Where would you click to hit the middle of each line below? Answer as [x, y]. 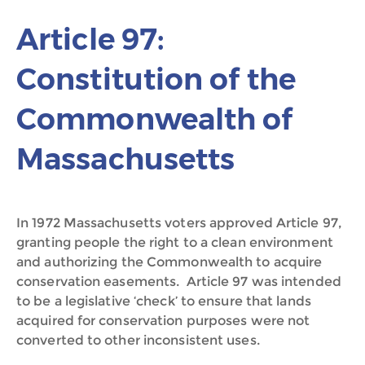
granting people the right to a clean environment [175, 242]
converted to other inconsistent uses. [138, 340]
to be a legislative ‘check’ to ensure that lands [164, 301]
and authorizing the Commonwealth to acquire [169, 262]
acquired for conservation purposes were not [163, 321]
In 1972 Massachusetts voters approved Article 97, [179, 223]
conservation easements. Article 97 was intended [179, 281]
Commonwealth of [155, 119]
